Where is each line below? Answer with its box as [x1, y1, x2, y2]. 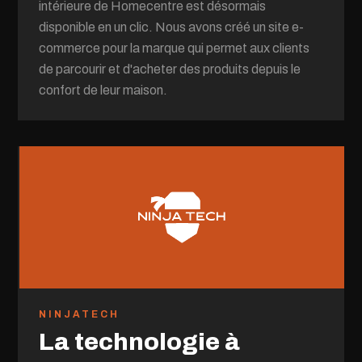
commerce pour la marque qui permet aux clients [39, 40, 310, 55]
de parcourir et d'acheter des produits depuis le [39, 61, 301, 76]
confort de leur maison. [39, 82, 168, 97]
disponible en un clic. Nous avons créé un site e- [39, 19, 305, 34]
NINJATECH [39, 308, 120, 320]
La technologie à [39, 328, 241, 355]
